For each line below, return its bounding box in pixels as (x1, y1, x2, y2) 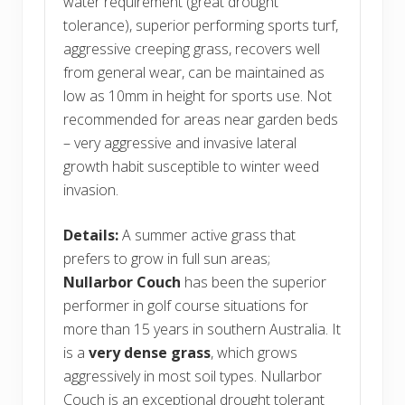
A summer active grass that (118, 224, 296, 245)
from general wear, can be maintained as (63, 61, 325, 82)
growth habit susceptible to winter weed (63, 155, 319, 176)
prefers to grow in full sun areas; (63, 248, 270, 268)
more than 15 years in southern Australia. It (63, 318, 341, 339)
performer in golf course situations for (63, 295, 308, 316)
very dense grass (89, 342, 211, 363)
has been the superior (184, 271, 326, 292)
